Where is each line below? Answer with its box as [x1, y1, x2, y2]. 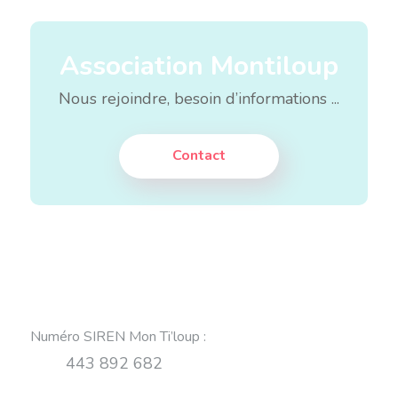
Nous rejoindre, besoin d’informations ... [58, 88, 339, 109]
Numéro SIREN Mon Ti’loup [29, 327, 200, 346]
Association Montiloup [59, 48, 338, 84]
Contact [171, 146, 226, 165]
